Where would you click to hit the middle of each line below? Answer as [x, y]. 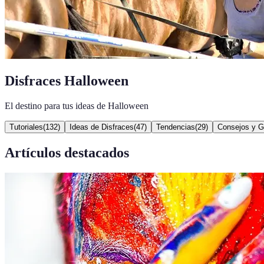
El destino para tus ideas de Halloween [77, 105]
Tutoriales [26, 127]
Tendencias [176, 127]
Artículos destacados [67, 152]
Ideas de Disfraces [102, 127]
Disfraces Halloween [67, 80]
